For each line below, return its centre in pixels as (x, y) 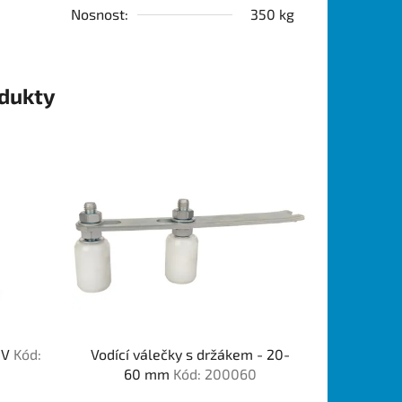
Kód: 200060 (214, 373)
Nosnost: (100, 13)
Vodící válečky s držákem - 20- (190, 354)
